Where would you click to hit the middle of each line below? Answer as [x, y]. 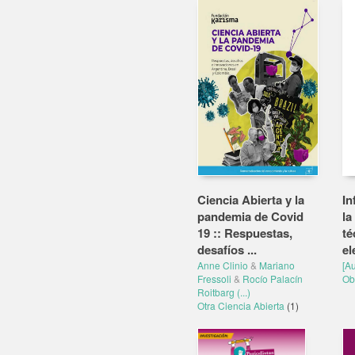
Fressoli [214, 279]
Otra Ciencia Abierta [242, 305]
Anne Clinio [223, 265]
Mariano [277, 265]
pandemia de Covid [250, 216]
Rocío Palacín [273, 279]
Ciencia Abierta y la [251, 200]
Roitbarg [216, 292]
